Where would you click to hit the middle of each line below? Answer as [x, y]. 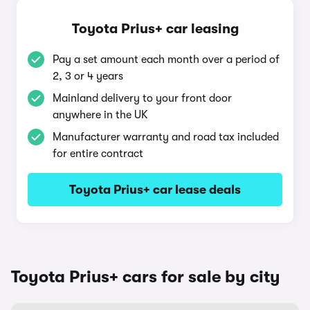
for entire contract [98, 154]
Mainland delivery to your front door [142, 98]
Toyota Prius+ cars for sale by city [146, 277]
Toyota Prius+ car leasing [155, 29]
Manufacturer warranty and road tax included [166, 137]
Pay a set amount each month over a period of [166, 60]
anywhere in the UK [100, 115]
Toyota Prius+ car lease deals [155, 190]
